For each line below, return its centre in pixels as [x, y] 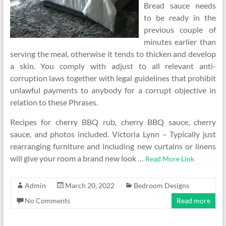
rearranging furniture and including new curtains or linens [113, 146]
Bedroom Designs [161, 185]
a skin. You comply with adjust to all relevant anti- [113, 66]
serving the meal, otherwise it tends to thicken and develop [113, 54]
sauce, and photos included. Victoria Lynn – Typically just [113, 134]
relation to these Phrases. [54, 102]
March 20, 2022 [90, 185]
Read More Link [169, 159]
